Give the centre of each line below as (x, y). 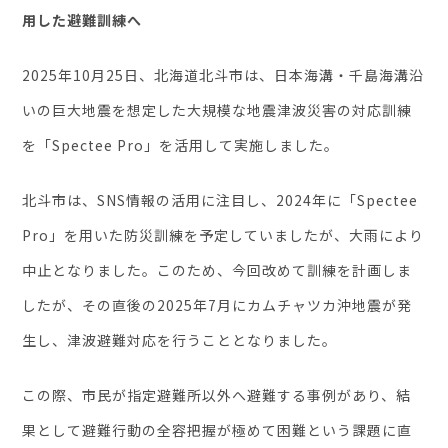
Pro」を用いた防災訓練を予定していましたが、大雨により (223, 234)
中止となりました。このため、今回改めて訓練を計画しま (217, 269)
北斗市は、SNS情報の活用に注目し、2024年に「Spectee (220, 199)
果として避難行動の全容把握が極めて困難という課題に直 (217, 429)
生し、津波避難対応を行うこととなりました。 (180, 339)
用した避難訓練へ (82, 19)
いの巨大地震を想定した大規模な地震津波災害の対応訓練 (217, 109)
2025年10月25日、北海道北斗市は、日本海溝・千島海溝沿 (223, 74)
